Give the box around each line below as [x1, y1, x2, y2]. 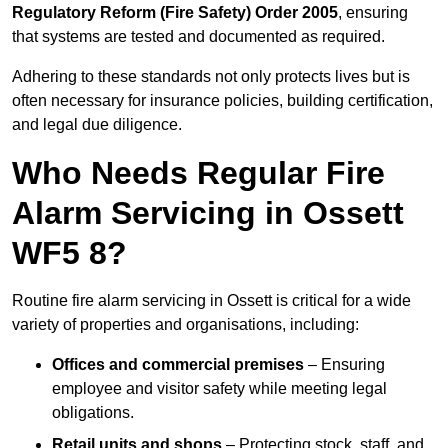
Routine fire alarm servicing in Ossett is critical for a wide [12, 292, 411, 310]
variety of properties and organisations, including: [12, 316, 359, 334]
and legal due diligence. [12, 116, 182, 134]
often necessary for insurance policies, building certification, [12, 92, 433, 110]
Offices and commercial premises [52, 356, 304, 374]
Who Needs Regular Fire [12, 155, 385, 192]
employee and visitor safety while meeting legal [52, 380, 387, 398]
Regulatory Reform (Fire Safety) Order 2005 [12, 4, 338, 22]
